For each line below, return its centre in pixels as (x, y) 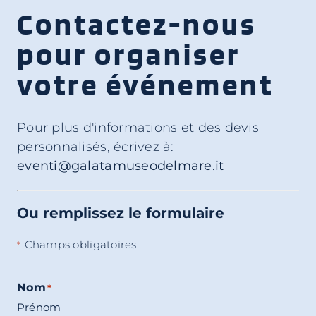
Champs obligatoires (80, 245)
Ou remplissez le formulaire (121, 213)
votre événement (145, 85)
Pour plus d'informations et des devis (138, 128)
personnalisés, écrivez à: (96, 147)
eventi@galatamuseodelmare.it (121, 166)
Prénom (39, 308)
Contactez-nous (137, 24)
